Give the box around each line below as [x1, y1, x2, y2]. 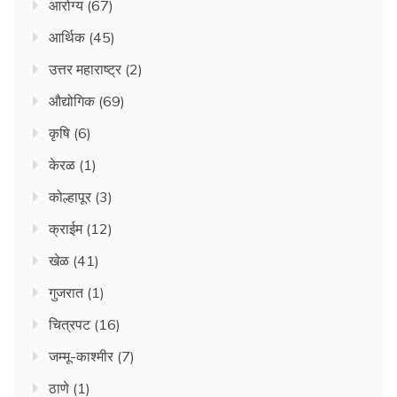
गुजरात [49, 284, 83, 302]
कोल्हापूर [49, 188, 91, 206]
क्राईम [49, 220, 82, 238]
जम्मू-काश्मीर [49, 347, 113, 366]
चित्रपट [49, 315, 90, 334]
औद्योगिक [49, 92, 95, 111]
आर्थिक [49, 28, 85, 47]
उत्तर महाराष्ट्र [49, 60, 121, 79]
